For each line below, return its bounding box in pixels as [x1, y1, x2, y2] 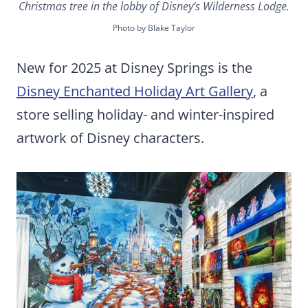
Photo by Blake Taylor [113, 21, 195, 34]
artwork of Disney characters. [16, 128, 204, 147]
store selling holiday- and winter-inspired [16, 104, 274, 124]
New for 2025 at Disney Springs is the [16, 58, 252, 77]
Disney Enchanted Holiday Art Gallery [16, 81, 253, 100]
